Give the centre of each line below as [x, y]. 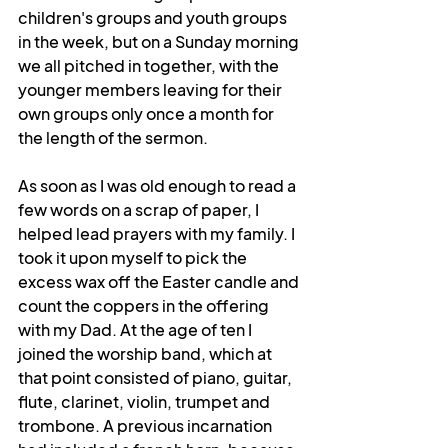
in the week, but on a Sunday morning [160, 41]
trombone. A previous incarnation [146, 425]
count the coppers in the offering [145, 305]
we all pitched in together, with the [150, 65]
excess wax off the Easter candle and [160, 281]
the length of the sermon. [114, 137]
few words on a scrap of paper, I [140, 209]
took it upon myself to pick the [134, 257]
